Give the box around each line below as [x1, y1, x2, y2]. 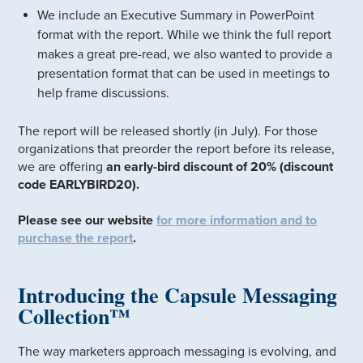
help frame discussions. [37, 84, 170, 101]
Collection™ [18, 300, 131, 331]
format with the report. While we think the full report [37, 26, 332, 43]
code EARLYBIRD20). [18, 176, 143, 193]
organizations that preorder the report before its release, [18, 140, 335, 157]
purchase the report [18, 229, 134, 246]
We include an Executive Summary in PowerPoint [37, 6, 315, 23]
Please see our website [18, 211, 157, 228]
